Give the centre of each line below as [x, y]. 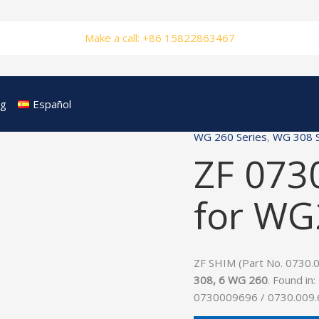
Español [52, 104]
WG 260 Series [230, 137]
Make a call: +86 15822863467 [159, 38]
